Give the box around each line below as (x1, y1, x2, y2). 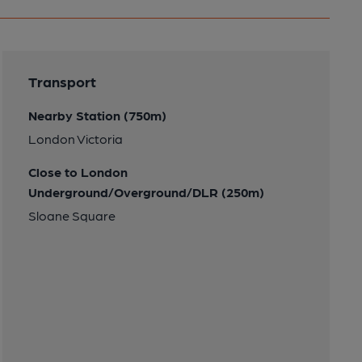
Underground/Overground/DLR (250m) (27, 183, 264, 200)
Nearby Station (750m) (27, 107, 166, 123)
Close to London (27, 163, 128, 179)
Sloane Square (27, 207, 116, 223)
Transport (27, 72, 96, 90)
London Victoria (27, 130, 123, 146)
